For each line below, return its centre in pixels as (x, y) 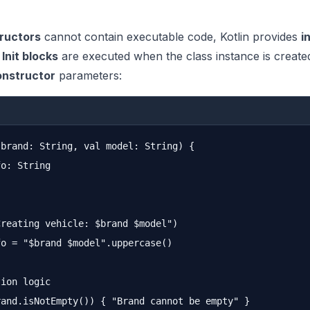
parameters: (89, 75)
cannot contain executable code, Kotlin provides (171, 37)
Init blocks (30, 56)
